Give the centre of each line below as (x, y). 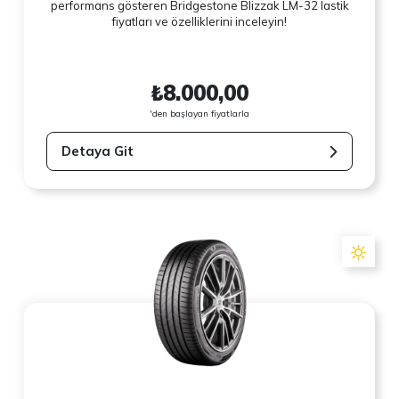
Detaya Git (98, 151)
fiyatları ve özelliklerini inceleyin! (199, 22)
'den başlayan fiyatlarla (199, 113)
